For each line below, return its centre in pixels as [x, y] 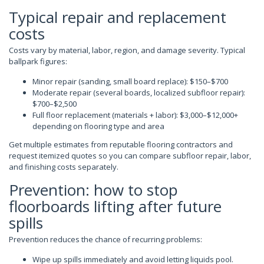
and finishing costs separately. [64, 166]
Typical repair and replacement [118, 17]
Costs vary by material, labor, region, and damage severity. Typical [127, 50]
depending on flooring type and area [98, 126]
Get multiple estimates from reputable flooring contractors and [121, 144]
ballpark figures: [38, 61]
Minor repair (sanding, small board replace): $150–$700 [130, 81]
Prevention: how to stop [93, 189]
